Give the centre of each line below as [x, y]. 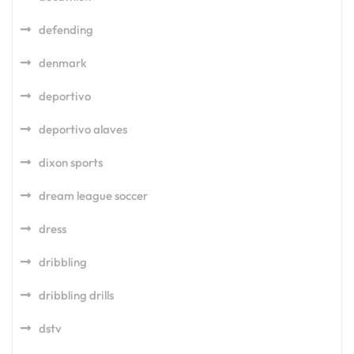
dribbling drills [76, 295]
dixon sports [71, 162]
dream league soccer [93, 196]
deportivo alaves [83, 129]
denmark [63, 63]
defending [66, 30]
